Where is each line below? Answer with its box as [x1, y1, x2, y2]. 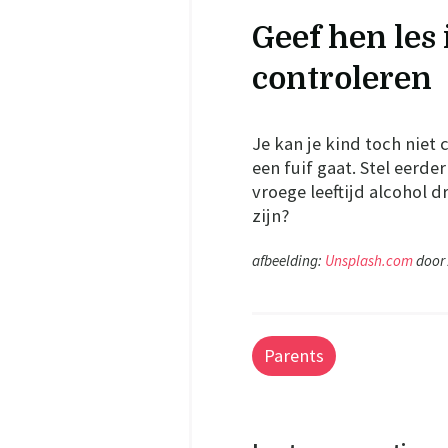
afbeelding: [252, 251, 325, 271]
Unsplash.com [325, 251, 413, 271]
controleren [252, 62, 432, 97]
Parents [264, 343, 324, 367]
